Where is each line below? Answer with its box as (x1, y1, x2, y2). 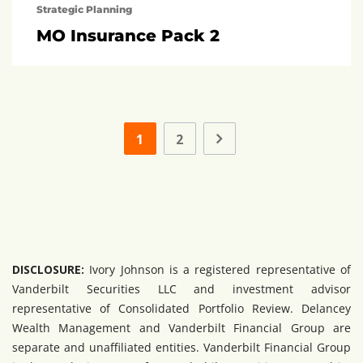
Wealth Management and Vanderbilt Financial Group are (12, 319, 351, 335)
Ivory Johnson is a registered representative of (84, 261, 351, 277)
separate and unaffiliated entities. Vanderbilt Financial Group (12, 339, 351, 355)
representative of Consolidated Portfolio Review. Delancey (12, 300, 351, 316)
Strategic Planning (36, 2, 132, 15)
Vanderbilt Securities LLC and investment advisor (12, 280, 351, 297)
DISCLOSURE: (12, 261, 84, 277)
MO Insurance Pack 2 (36, 25, 220, 45)
